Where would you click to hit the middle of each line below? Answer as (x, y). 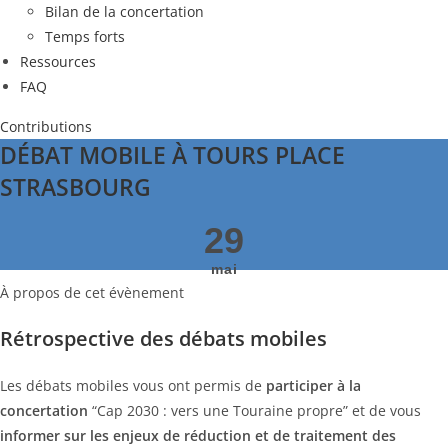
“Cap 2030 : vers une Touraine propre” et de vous (254, 410)
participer (299, 385)
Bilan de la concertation (124, 11)
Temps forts (85, 36)
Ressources (58, 61)
